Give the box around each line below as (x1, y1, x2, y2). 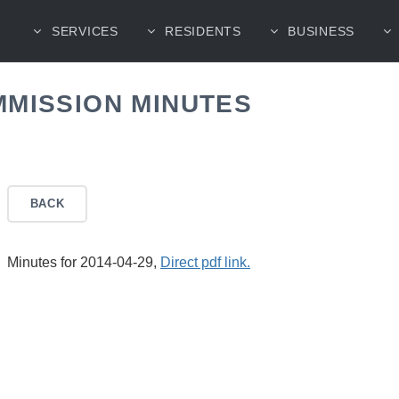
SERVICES (52, 23, 118, 38)
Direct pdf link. (160, 254, 250, 270)
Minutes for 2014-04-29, (7, 254, 160, 270)
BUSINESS (288, 23, 355, 38)
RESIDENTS (165, 23, 241, 38)
